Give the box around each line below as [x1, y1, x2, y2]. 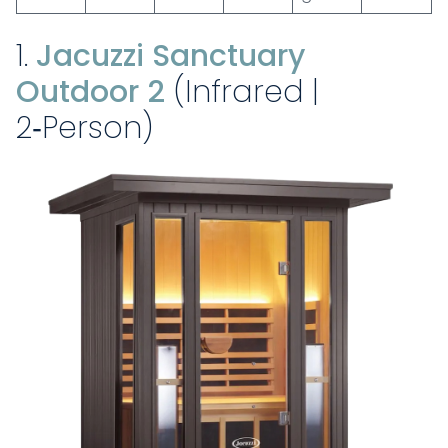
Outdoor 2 [16, 71, 165, 114]
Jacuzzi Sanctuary [36, 35, 305, 78]
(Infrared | [165, 71, 319, 114]
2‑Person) [16, 107, 153, 150]
